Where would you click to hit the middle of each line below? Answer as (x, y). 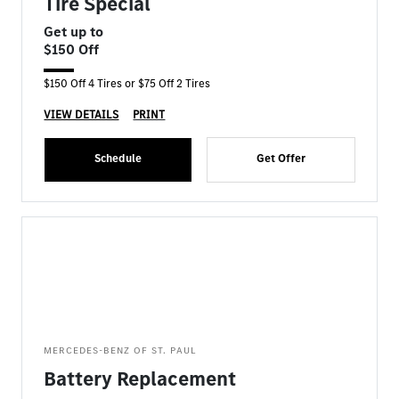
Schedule (118, 158)
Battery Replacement (140, 379)
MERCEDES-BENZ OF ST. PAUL (121, 350)
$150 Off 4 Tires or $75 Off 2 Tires (127, 83)
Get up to (74, 32)
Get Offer (281, 158)
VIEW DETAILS (81, 114)
